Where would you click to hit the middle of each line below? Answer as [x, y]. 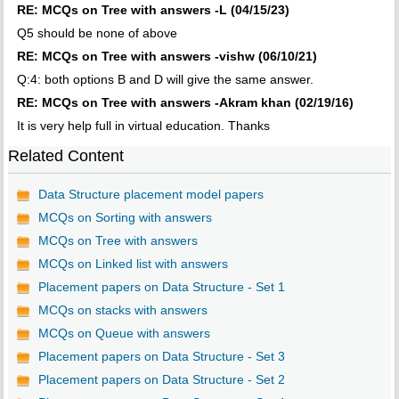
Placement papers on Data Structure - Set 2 [161, 380]
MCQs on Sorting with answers [125, 218]
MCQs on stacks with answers [122, 310]
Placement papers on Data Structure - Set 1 [161, 287]
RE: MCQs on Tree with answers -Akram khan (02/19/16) [185, 103]
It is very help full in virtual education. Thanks [143, 126]
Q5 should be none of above [97, 33]
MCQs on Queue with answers [124, 334]
